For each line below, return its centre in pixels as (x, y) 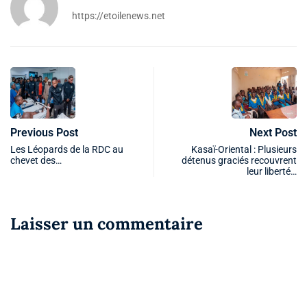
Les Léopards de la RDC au (67, 149)
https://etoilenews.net (119, 15)
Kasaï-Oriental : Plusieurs (244, 149)
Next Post (273, 132)
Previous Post (44, 132)
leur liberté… (272, 171)
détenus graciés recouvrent (239, 160)
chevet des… (36, 160)
